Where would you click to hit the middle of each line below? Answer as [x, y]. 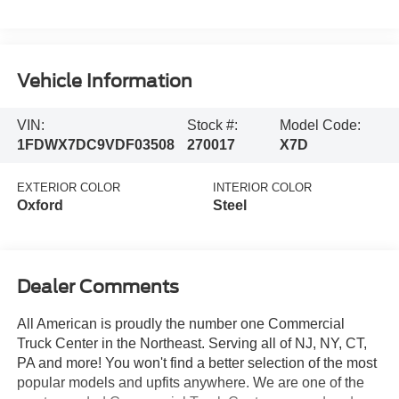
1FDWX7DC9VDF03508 [95, 144]
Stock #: [213, 125]
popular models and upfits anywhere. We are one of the [190, 383]
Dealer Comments [98, 287]
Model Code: [321, 125]
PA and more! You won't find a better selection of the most [196, 363]
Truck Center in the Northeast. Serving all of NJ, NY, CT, [191, 344]
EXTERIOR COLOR [68, 187]
